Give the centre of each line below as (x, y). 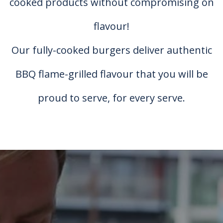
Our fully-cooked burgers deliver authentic (111, 50)
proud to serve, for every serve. (111, 98)
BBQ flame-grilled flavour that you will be (111, 74)
